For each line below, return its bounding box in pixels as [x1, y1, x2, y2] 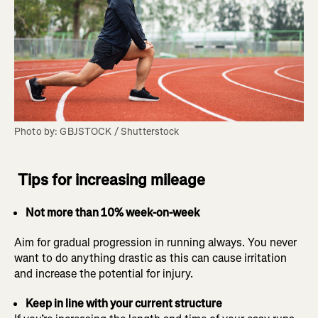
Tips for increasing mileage [18, 170, 205, 191]
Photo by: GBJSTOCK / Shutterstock [14, 125, 180, 139]
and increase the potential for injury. [14, 266, 193, 282]
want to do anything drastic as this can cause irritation [14, 251, 287, 266]
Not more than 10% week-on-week [26, 205, 200, 221]
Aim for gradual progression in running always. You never [14, 235, 297, 251]
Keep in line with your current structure [26, 296, 222, 312]
